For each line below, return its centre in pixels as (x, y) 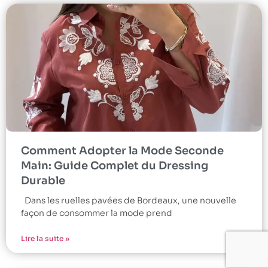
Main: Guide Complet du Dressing (115, 165)
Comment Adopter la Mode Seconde (122, 150)
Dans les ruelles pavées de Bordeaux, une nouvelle (129, 200)
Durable (43, 180)
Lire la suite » (45, 238)
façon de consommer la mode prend (97, 213)
